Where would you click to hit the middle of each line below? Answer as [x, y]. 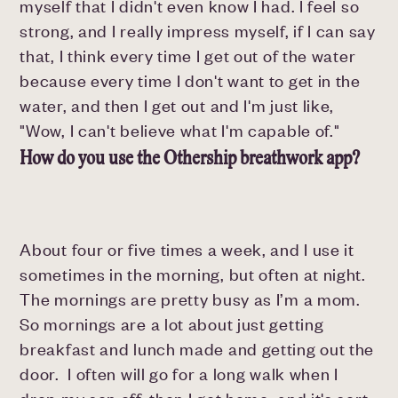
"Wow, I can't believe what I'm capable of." [180, 131]
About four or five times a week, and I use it [187, 250]
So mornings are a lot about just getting [172, 324]
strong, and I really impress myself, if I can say [198, 31]
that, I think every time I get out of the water [188, 56]
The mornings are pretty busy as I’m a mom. [190, 299]
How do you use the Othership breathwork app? [194, 158]
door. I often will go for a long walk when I [179, 374]
